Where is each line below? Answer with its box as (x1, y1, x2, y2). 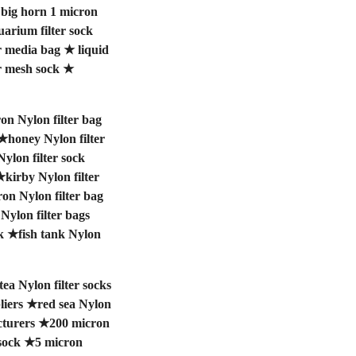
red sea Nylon (37, 296, 111, 311)
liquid (77, 42, 109, 56)
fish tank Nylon (17, 226, 101, 241)
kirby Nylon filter (5, 169, 99, 184)
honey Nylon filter (7, 131, 105, 145)
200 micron (48, 315, 110, 330)
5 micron (34, 335, 83, 349)
